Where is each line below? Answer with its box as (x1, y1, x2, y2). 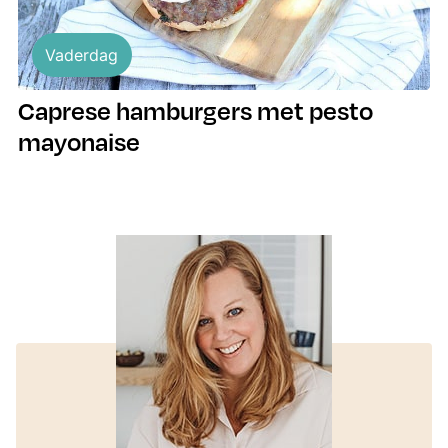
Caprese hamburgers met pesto (18, 94, 373, 126)
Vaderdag (45, 44, 118, 65)
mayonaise (18, 125, 140, 157)
